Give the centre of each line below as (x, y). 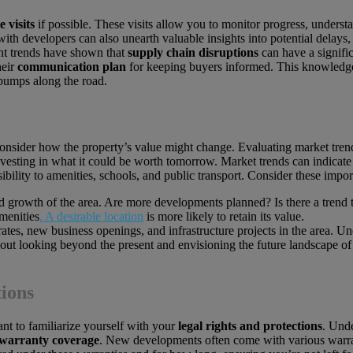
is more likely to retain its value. (224, 217)
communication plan (72, 66)
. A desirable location (91, 217)
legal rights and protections (250, 326)
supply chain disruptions (193, 52)
